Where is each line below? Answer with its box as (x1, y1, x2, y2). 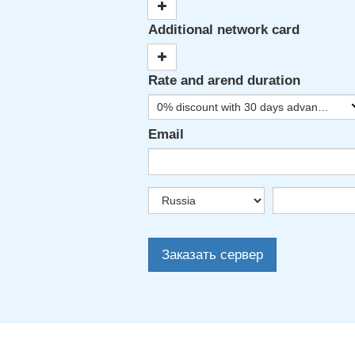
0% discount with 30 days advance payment (318, 101, 329, 113)
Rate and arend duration (148, 73, 300, 88)
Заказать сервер (162, 247, 263, 262)
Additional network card (148, 22, 300, 37)
